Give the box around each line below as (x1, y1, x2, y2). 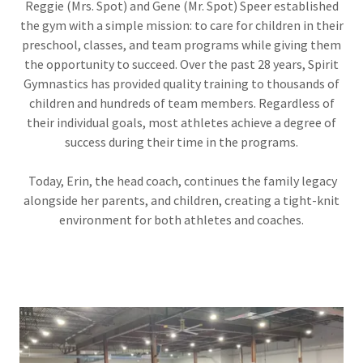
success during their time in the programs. (65, 133, 298, 150)
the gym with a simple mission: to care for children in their (19, 16, 344, 33)
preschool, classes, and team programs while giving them (22, 36, 341, 53)
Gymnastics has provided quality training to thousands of (23, 75, 340, 92)
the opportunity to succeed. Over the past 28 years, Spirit (24, 55, 339, 72)
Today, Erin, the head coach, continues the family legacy (26, 172, 337, 189)
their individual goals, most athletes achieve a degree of (27, 113, 336, 130)
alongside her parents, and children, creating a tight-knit (23, 191, 340, 208)
